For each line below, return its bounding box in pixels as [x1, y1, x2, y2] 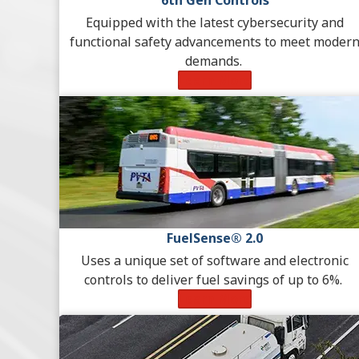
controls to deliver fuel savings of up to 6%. [84, 271, 345, 289]
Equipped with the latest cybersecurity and [86, 14, 344, 32]
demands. [184, 52, 245, 71]
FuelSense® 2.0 [167, 229, 263, 248]
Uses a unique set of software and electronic [81, 252, 349, 270]
